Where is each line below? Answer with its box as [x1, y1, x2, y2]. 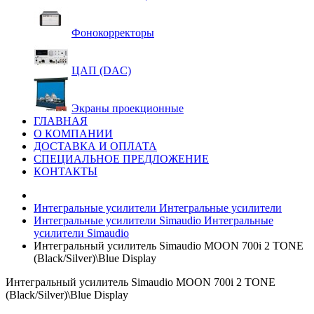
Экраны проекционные [71, 102, 184, 114]
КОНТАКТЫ [34, 165, 97, 177]
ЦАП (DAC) [71, 64, 131, 76]
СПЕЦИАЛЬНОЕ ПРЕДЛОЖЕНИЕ [34, 153, 209, 165]
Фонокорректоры [71, 27, 154, 39]
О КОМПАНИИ [34, 128, 113, 139]
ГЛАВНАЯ [34, 115, 88, 127]
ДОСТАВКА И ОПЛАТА [34, 140, 157, 152]
